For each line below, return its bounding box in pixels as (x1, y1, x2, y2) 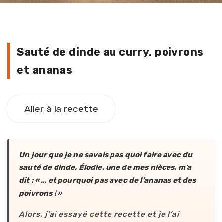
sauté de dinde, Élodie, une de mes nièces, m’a (19, 163, 192, 172)
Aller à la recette (24, 103, 98, 115)
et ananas (17, 64, 73, 77)
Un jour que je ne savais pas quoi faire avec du (19, 150, 193, 160)
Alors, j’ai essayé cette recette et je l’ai (19, 210, 180, 219)
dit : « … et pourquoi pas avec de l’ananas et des (19, 176, 196, 185)
